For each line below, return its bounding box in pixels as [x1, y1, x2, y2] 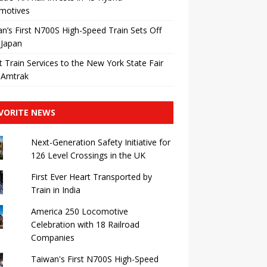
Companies [30, 232, 74, 243]
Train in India [30, 184, 80, 195]
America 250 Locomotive [30, 206, 128, 217]
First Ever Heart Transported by [30, 171, 152, 182]
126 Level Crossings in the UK [30, 150, 145, 161]
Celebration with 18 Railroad [30, 219, 139, 230]
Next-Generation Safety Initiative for [30, 136, 170, 148]
